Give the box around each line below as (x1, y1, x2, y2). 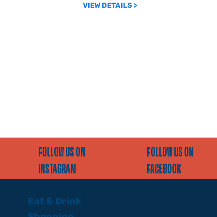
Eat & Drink (27, 195, 81, 207)
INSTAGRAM (38, 163, 77, 176)
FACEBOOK (146, 163, 181, 176)
